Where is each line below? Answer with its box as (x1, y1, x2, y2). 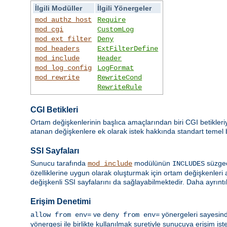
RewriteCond (97, 73, 142, 82)
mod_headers (35, 44, 80, 53)
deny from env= (103, 210, 160, 219)
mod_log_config (35, 63, 92, 72)
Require (97, 15, 126, 24)
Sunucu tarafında (30, 159, 88, 168)
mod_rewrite (35, 73, 80, 82)
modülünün (132, 159, 172, 168)
